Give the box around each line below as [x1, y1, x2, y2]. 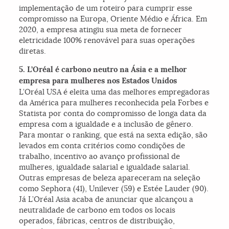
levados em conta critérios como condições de [19, 141, 186, 151]
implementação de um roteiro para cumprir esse [19, 3, 193, 13]
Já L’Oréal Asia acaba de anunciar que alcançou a [19, 194, 194, 204]
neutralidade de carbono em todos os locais [19, 205, 176, 215]
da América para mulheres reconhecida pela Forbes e [19, 98, 209, 108]
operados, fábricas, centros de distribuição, [19, 216, 175, 226]
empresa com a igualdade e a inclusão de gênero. [19, 119, 194, 129]
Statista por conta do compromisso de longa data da [19, 108, 207, 119]
